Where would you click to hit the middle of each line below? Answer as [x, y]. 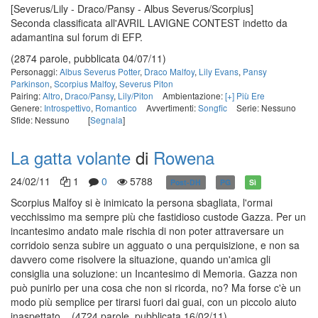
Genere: [27, 108]
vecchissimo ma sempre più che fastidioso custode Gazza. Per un [158, 216]
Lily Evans [219, 71]
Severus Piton [146, 83]
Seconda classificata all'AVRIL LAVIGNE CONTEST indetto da [149, 23]
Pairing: [27, 95]
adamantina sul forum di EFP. [77, 37]
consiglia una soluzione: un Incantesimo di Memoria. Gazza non [154, 273]
